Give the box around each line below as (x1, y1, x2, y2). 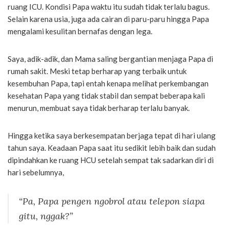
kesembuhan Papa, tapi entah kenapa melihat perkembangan (8, 78, 209, 88)
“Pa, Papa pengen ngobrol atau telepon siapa (19, 195, 205, 207)
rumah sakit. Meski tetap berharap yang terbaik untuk (8, 66, 187, 76)
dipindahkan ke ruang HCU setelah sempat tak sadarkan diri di (8, 155, 214, 165)
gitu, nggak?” (19, 210, 78, 222)
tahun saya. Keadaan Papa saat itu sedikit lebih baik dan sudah (8, 143, 216, 152)
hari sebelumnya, (8, 167, 64, 177)
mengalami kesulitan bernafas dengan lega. (8, 26, 152, 36)
